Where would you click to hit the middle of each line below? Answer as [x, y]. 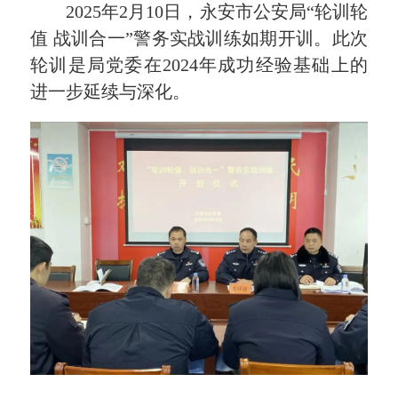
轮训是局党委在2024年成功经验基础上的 [199, 64]
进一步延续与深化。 [111, 91]
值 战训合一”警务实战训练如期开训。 [181, 38]
